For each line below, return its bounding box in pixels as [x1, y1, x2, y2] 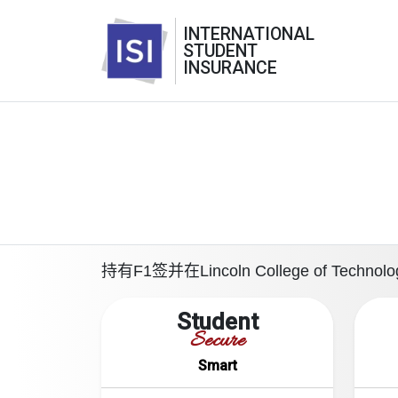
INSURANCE [183, 57, 277, 78]
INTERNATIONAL [183, 23, 314, 44]
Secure [189, 328, 245, 356]
